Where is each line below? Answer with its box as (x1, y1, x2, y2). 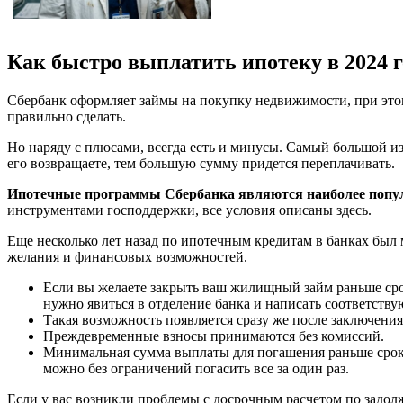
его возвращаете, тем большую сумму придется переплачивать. (7, 155, 395, 171)
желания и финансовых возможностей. (7, 248, 247, 264)
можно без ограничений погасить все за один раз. (43, 360, 349, 376)
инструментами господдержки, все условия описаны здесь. (7, 201, 372, 218)
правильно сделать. (7, 108, 126, 124)
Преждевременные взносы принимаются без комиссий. (43, 327, 384, 344)
